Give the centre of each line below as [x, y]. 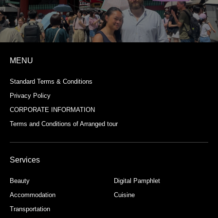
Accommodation [33, 195]
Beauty [20, 181]
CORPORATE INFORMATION [52, 110]
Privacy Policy [30, 96]
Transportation [30, 209]
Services [25, 160]
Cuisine [124, 195]
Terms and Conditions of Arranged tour [64, 124]
